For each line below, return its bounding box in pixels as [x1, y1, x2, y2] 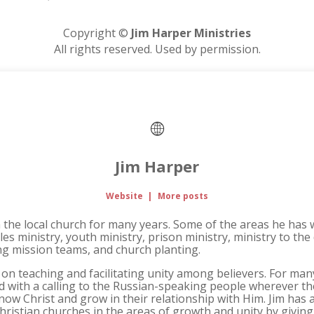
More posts [157, 190, 208, 203]
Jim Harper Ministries [131, 25, 251, 41]
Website [106, 190, 144, 203]
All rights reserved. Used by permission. [53, 41, 261, 57]
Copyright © [63, 25, 131, 41]
